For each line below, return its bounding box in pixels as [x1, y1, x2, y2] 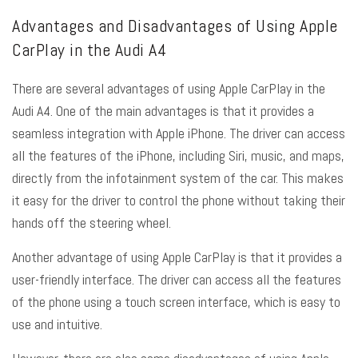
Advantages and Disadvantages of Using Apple [12, 14, 338, 38]
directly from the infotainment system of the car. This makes [12, 169, 344, 188]
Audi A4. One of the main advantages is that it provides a [12, 101, 314, 121]
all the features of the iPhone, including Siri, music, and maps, [12, 146, 344, 165]
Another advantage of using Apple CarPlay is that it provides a [12, 248, 342, 267]
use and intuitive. [12, 315, 102, 334]
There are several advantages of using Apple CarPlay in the [12, 79, 325, 98]
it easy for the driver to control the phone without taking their [12, 191, 345, 210]
